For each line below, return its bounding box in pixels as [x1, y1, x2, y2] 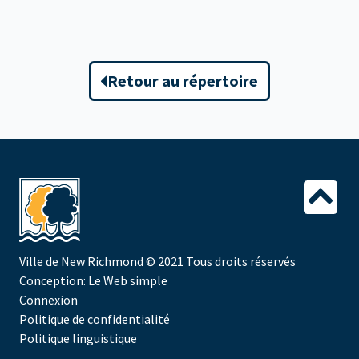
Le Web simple [88, 272, 167, 288]
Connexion [19, 292, 78, 308]
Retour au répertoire [107, 71, 258, 91]
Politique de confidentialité [19, 311, 170, 327]
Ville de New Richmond [19, 253, 146, 269]
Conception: [19, 272, 88, 288]
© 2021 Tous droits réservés [146, 253, 296, 269]
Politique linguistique [19, 330, 137, 346]
